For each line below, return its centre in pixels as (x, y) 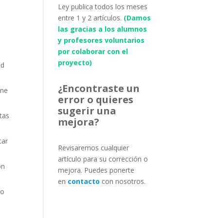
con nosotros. (123, 181)
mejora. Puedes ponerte (96, 170)
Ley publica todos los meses (103, 7)
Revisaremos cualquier (94, 148)
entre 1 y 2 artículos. (91, 18)
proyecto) (75, 63)
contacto (84, 181)
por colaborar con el (93, 51)
